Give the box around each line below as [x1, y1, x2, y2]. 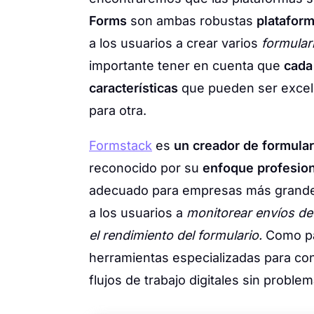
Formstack [89, 138, 152, 153]
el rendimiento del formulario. [89, 228, 262, 243]
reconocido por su [89, 161, 203, 175]
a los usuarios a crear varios [89, 36, 261, 50]
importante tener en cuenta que [89, 58, 284, 73]
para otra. [89, 103, 146, 118]
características [89, 81, 178, 95]
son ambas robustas [127, 13, 257, 28]
